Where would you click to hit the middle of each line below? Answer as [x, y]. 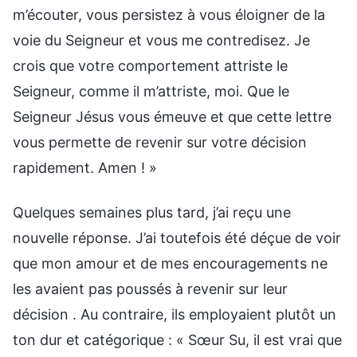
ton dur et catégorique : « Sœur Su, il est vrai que [177, 339]
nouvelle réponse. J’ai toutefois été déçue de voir [177, 237]
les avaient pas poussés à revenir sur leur [150, 288]
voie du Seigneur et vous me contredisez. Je [161, 40]
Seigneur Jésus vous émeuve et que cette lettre [172, 116]
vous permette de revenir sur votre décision [160, 142]
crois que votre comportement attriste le [150, 65]
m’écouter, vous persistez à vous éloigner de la [169, 14]
